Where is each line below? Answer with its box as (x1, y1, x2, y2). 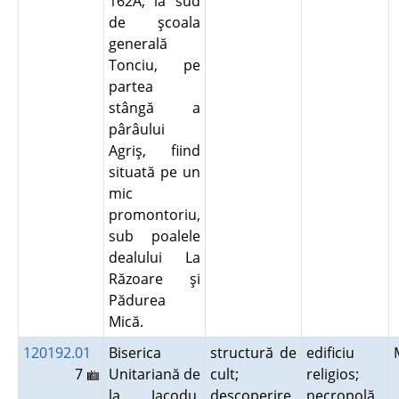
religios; (305, 364, 359, 384)
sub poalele (108, 226, 200, 246)
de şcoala (108, 12, 200, 32)
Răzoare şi (108, 269, 200, 289)
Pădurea (108, 290, 166, 310)
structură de (209, 343, 297, 362)
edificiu (305, 343, 354, 362)
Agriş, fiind (108, 141, 200, 160)
